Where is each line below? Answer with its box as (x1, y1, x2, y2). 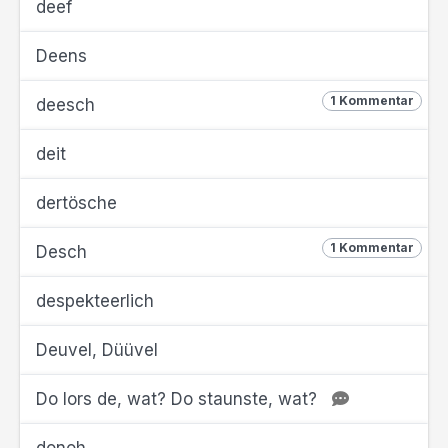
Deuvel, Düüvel (36, 340, 158, 360)
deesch (36, 95, 95, 115)
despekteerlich (36, 291, 154, 311)
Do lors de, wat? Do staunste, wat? (36, 389, 322, 409)
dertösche (36, 193, 117, 213)
